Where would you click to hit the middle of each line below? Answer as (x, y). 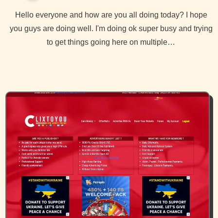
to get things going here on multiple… (111, 42)
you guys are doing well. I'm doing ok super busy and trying (111, 28)
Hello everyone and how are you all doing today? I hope (18, 15)
